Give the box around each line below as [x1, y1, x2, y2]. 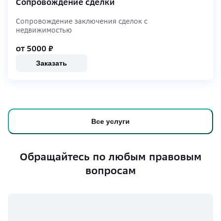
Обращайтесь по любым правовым [19, 150, 202, 163]
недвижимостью [16, 26, 72, 35]
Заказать [36, 59, 67, 67]
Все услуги [91, 117, 130, 125]
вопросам [85, 164, 136, 177]
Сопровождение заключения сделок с [16, 17, 147, 26]
